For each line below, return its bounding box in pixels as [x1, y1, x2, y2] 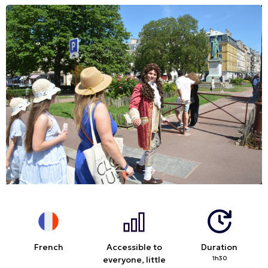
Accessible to [106, 242, 162, 253]
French [33, 242, 63, 253]
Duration [201, 242, 238, 253]
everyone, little [102, 254, 166, 266]
